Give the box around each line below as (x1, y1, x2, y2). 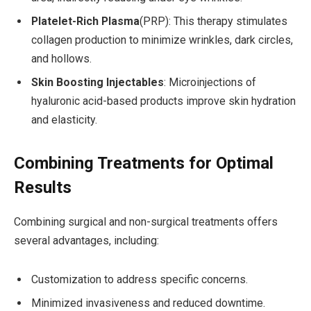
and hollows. (31, 51, 92, 65)
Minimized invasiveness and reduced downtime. (31, 296, 265, 310)
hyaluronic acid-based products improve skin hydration (31, 94, 296, 108)
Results (14, 178, 72, 198)
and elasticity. (31, 112, 97, 126)
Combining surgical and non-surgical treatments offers (14, 215, 278, 228)
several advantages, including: (14, 234, 159, 247)
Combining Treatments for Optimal (14, 153, 274, 174)
